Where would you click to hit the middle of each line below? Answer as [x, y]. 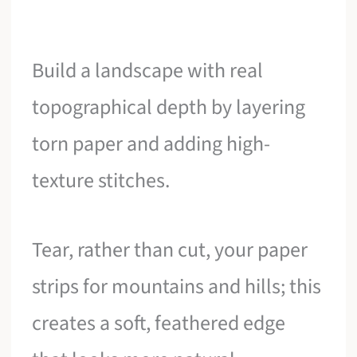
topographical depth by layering [169, 107]
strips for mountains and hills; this [177, 287]
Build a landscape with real [148, 70]
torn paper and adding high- [151, 143]
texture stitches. [101, 180]
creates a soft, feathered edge [159, 324]
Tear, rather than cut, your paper [170, 250]
